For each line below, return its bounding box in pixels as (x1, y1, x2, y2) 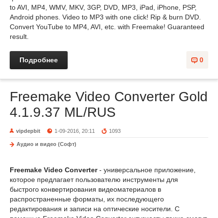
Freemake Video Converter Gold (10, 89, 208, 104)
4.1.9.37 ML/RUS (10, 105, 116, 120)
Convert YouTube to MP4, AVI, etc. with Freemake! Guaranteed (10, 23, 204, 31)
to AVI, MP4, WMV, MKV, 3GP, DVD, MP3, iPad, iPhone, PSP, (10, 3, 197, 11)
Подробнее (19, 56, 58, 64)
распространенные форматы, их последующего (10, 195, 164, 203)
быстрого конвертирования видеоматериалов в (10, 185, 161, 193)
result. (10, 33, 29, 40)
